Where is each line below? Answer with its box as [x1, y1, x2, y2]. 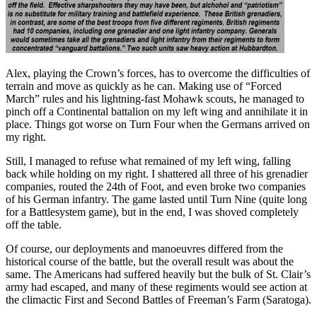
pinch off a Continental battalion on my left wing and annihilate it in [6, 105, 308, 118]
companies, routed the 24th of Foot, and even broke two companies [6, 180, 306, 193]
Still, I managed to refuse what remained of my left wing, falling [6, 155, 291, 168]
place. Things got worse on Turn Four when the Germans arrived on [6, 118, 310, 131]
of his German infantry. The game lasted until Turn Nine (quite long [6, 193, 307, 206]
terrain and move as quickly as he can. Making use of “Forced [6, 80, 282, 93]
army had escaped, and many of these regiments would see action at [6, 281, 307, 294]
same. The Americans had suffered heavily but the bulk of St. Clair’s [6, 268, 311, 281]
